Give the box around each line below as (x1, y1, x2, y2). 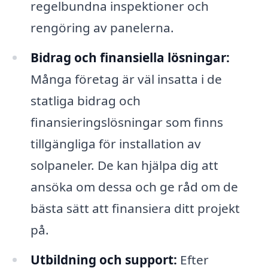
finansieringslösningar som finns (30, 113, 223, 130)
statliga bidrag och (30, 92, 141, 109)
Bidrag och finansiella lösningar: (30, 48, 230, 66)
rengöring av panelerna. (30, 19, 174, 36)
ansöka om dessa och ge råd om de (30, 178, 238, 195)
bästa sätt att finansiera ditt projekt (30, 199, 240, 217)
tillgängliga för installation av (30, 135, 201, 152)
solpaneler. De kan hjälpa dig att (30, 156, 218, 173)
